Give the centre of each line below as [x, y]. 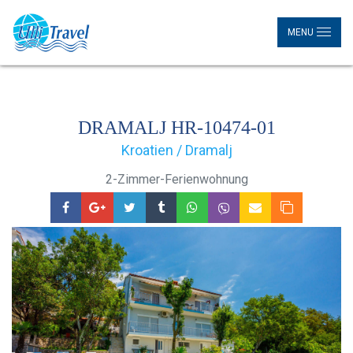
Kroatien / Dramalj [176, 150]
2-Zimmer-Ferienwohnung [176, 179]
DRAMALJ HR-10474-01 [176, 128]
